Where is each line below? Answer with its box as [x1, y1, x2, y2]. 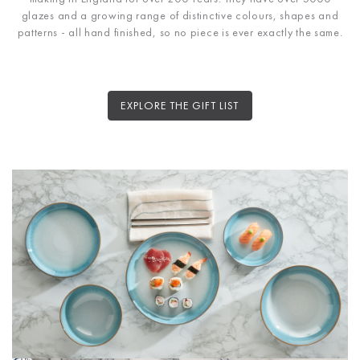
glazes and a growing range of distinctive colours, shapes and [21, 8, 339, 22]
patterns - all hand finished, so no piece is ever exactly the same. [17, 25, 343, 39]
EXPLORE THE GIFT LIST [121, 98, 239, 112]
